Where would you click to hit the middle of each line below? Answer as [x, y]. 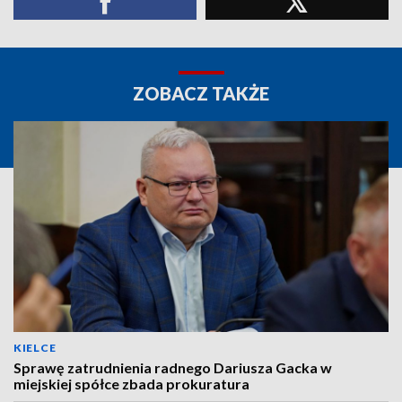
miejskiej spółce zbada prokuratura [131, 384]
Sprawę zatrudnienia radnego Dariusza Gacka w [173, 367]
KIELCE [35, 348]
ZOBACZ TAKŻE [201, 93]
